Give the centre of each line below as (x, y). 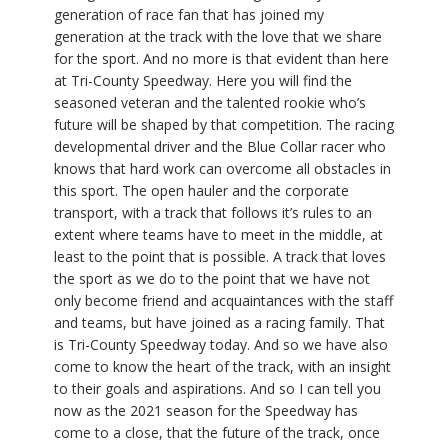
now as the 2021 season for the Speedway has (206, 411)
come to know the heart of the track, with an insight (222, 367)
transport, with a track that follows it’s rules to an (213, 213)
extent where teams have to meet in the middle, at (218, 235)
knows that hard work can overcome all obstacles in (222, 169)
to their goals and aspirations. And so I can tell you (217, 389)
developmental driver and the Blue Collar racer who (220, 147)
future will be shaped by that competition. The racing (224, 125)
